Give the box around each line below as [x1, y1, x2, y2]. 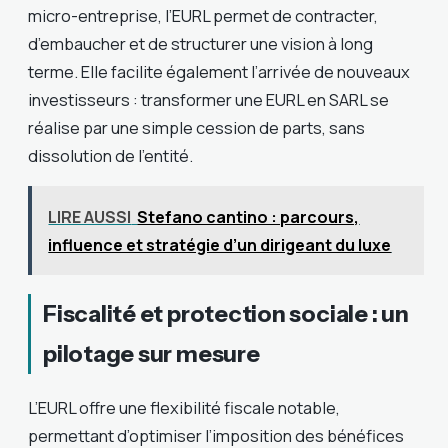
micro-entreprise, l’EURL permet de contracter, [28, 3, 378, 27]
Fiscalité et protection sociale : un [43, 299, 409, 329]
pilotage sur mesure [43, 339, 260, 369]
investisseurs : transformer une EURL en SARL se [28, 87, 389, 111]
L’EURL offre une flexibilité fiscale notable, [28, 396, 340, 420]
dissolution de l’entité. [28, 143, 193, 167]
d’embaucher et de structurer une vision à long [28, 31, 373, 55]
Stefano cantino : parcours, [137, 205, 360, 228]
